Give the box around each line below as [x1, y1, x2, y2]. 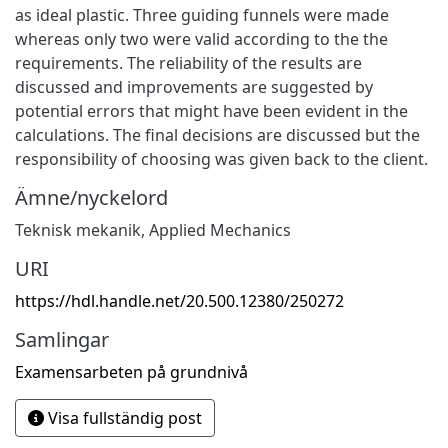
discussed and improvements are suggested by [15, 75, 373, 98]
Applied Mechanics [149, 218, 291, 241]
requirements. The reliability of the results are [15, 51, 362, 74]
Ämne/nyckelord [15, 183, 168, 211]
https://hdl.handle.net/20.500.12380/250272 [15, 289, 344, 312]
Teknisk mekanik [15, 218, 141, 241]
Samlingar [15, 325, 109, 353]
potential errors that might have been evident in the [15, 99, 408, 122]
